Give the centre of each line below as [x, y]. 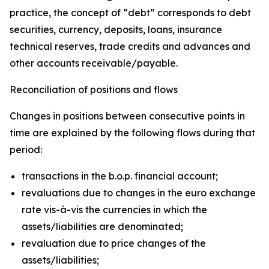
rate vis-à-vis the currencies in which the [114, 210]
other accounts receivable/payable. [94, 63]
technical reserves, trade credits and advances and [130, 46]
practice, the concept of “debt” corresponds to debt [130, 13]
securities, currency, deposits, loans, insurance [116, 29]
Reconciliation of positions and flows [94, 89]
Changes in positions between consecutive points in [127, 116]
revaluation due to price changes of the [114, 243]
